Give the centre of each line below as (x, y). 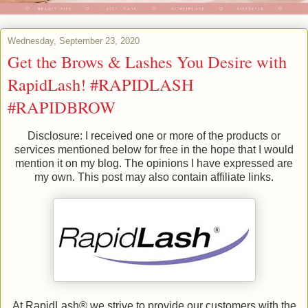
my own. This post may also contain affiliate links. (154, 177)
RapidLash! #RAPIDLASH (101, 85)
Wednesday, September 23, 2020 (74, 41)
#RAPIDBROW (62, 107)
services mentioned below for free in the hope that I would (154, 150)
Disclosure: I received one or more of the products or (154, 136)
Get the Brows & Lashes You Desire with (147, 62)
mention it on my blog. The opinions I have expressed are (154, 164)
